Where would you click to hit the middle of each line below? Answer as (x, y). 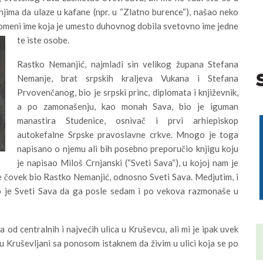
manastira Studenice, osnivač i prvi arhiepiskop (128, 120)
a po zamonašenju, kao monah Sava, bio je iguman (128, 106)
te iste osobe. (43, 40)
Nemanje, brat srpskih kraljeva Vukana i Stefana (128, 78)
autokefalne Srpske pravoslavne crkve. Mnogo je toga (128, 134)
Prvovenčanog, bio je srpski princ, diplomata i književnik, (128, 92)
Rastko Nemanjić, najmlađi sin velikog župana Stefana (128, 64)
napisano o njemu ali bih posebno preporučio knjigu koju (128, 148)
